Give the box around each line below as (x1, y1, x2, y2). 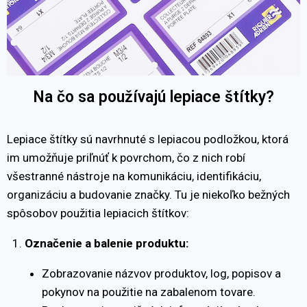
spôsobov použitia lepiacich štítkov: (7, 206, 189, 220)
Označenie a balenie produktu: (24, 236, 188, 250)
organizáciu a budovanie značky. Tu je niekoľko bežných (7, 187, 290, 201)
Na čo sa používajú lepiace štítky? (33, 87, 274, 106)
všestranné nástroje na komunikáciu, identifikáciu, (7, 169, 261, 183)
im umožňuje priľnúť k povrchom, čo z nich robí (7, 150, 245, 164)
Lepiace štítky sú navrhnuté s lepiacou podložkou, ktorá (7, 132, 288, 146)
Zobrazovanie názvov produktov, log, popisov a (42, 266, 281, 280)
